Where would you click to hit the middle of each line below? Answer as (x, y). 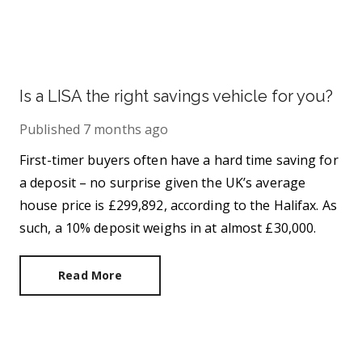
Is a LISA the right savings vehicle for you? (176, 96)
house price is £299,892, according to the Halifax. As (178, 205)
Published (50, 129)
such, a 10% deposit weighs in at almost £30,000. (168, 228)
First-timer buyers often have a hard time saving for (179, 160)
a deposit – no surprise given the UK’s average (163, 183)
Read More (90, 275)
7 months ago (126, 129)
